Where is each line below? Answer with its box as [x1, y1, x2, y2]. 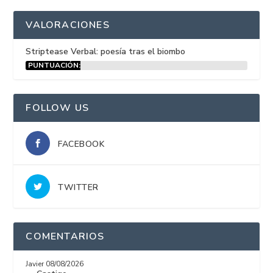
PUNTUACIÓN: [28, 60, 81, 71]
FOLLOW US [26, 101, 90, 115]
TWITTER [58, 182, 99, 194]
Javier [26, 259, 44, 269]
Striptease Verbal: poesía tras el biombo [26, 46, 186, 58]
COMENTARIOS [26, 230, 105, 244]
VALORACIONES [26, 18, 110, 32]
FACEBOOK [58, 138, 105, 151]
